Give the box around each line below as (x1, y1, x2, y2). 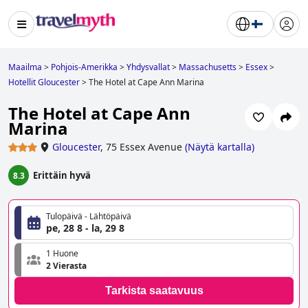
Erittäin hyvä (33, 169, 91, 182)
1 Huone (46, 247, 78, 260)
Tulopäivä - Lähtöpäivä (46, 210, 131, 223)
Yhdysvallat (126, 61, 170, 73)
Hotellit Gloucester (8, 76, 80, 88)
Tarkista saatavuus (104, 285, 203, 297)
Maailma (8, 61, 42, 73)
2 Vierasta (46, 260, 87, 272)
